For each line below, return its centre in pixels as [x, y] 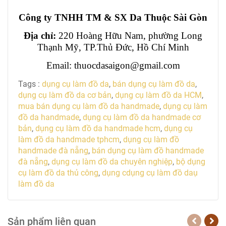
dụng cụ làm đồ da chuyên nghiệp [112, 161]
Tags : [29, 84]
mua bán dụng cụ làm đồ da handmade [89, 106]
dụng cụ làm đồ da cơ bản [65, 95]
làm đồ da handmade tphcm [69, 139]
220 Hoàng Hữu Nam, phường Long [130, 35]
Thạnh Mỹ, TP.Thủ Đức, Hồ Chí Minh [113, 47]
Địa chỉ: [40, 35]
